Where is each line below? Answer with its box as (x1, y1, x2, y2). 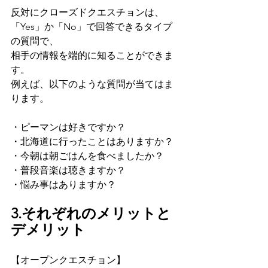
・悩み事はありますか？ (11, 179, 116, 191)
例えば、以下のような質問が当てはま (11, 78, 173, 90)
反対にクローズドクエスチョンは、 (11, 7, 164, 19)
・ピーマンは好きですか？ (11, 121, 126, 133)
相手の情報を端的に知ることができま (11, 50, 173, 62)
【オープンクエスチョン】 (11, 254, 126, 266)
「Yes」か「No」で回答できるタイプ (11, 21, 172, 33)
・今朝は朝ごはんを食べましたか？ (11, 150, 164, 162)
